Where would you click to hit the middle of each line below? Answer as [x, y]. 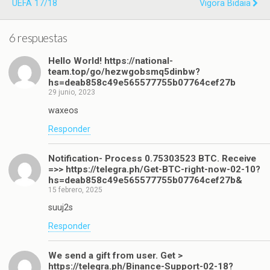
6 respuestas [38, 38]
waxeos [63, 110]
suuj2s [61, 208]
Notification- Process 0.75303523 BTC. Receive [152, 158]
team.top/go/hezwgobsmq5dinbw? [124, 72]
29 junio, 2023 [72, 93]
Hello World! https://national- [111, 61]
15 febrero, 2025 [75, 190]
